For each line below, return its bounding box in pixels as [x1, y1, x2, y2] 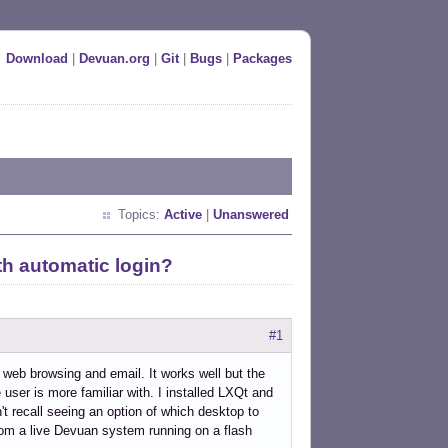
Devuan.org [79, 51, 150, 66]
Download [6, 51, 68, 66]
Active [164, 207, 202, 222]
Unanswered [213, 207, 289, 222]
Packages [233, 51, 292, 66]
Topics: [118, 207, 164, 222]
